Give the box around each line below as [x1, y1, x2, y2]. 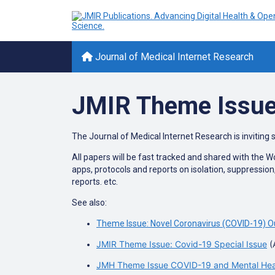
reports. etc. [72, 177, 118, 187]
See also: [72, 198, 109, 207]
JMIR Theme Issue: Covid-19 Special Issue [96, 239, 267, 249]
